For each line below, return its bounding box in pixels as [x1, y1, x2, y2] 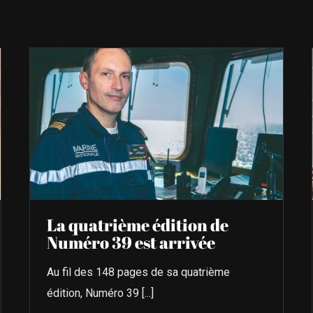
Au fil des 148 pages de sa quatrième [47, 265, 231, 279]
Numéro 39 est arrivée [47, 231, 216, 254]
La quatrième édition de [47, 213, 229, 236]
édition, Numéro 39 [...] [47, 286, 154, 300]
